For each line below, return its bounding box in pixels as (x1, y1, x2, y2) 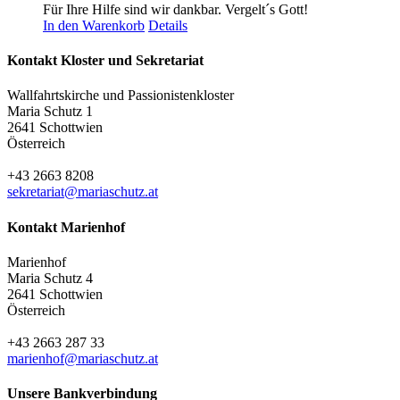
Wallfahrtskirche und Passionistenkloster (7, 87, 234, 104)
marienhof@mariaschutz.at (7, 350, 158, 366)
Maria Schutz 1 (7, 104, 93, 120)
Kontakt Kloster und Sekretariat (7, 53, 204, 69)
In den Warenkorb (43, 17, 145, 33)
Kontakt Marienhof (7, 219, 125, 235)
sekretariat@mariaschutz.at (7, 184, 158, 200)
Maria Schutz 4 (7, 270, 93, 286)
